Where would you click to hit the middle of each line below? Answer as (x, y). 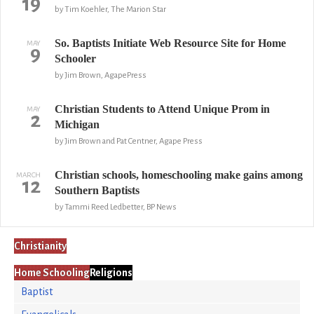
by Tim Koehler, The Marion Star (110, 9)
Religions (111, 273)
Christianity (40, 246)
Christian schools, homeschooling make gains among (178, 175)
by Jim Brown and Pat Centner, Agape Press (128, 141)
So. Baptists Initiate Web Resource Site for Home (170, 43)
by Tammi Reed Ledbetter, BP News (115, 207)
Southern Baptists (97, 190)
